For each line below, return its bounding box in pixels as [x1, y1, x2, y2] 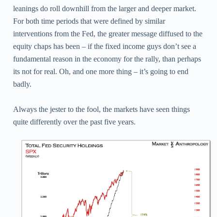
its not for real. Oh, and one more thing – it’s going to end [13, 67, 188, 76]
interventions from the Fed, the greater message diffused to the [13, 29, 202, 38]
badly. [13, 79, 33, 88]
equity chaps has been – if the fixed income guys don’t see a [13, 42, 196, 50]
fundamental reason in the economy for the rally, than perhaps [13, 54, 201, 63]
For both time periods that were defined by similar [13, 16, 165, 25]
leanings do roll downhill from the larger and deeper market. [13, 4, 196, 13]
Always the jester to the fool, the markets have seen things [13, 105, 190, 113]
